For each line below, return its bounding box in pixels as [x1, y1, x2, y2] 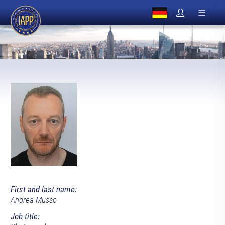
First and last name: [10, 184, 77, 195]
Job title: [10, 211, 40, 222]
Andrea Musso [10, 195, 57, 205]
